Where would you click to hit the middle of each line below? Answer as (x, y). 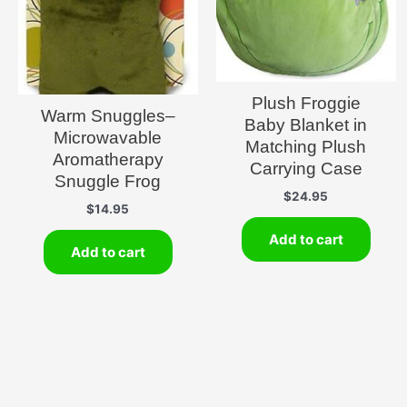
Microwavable (108, 138)
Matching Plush (306, 147)
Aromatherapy (108, 160)
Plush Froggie (306, 104)
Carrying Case (306, 169)
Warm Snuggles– (108, 116)
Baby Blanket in (306, 125)
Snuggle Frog (108, 182)
